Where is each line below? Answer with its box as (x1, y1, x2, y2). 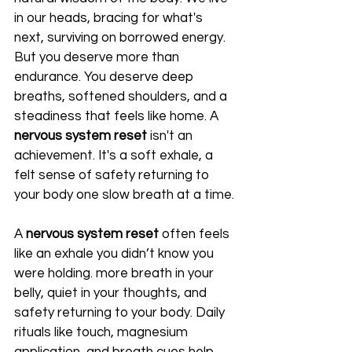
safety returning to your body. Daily (14, 306, 228, 321)
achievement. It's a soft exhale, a (14, 148, 216, 163)
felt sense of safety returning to (14, 168, 212, 183)
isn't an (147, 129, 196, 144)
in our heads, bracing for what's (14, 11, 206, 26)
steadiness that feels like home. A (14, 109, 222, 124)
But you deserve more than (14, 50, 182, 65)
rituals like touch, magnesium (14, 325, 191, 340)
